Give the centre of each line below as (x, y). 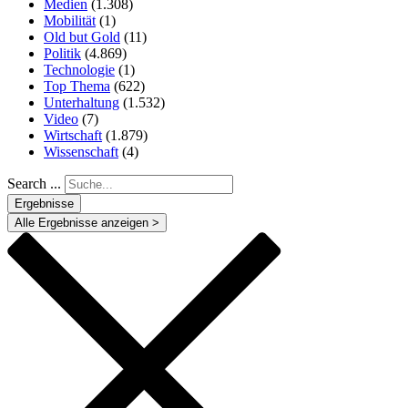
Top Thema (77, 86)
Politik (62, 53)
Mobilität (70, 20)
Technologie (79, 69)
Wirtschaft (73, 135)
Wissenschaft (81, 151)
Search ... (34, 183)
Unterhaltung (82, 102)
